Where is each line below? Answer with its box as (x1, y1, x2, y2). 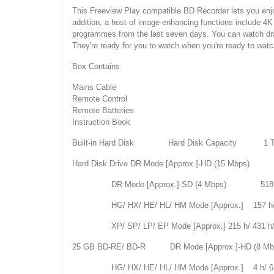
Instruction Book (72, 117, 130, 127)
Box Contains (72, 62, 120, 72)
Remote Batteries (72, 106, 134, 116)
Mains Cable (72, 83, 116, 92)
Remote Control (72, 94, 127, 104)
